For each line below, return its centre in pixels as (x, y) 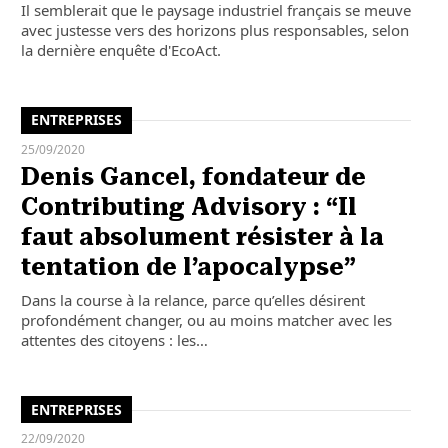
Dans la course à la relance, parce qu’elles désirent (192, 299)
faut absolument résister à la (202, 236)
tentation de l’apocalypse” (188, 266)
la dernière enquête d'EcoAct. (120, 50)
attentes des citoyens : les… (114, 339)
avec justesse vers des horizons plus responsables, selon (214, 30)
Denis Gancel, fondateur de (193, 176)
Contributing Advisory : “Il (188, 206)
